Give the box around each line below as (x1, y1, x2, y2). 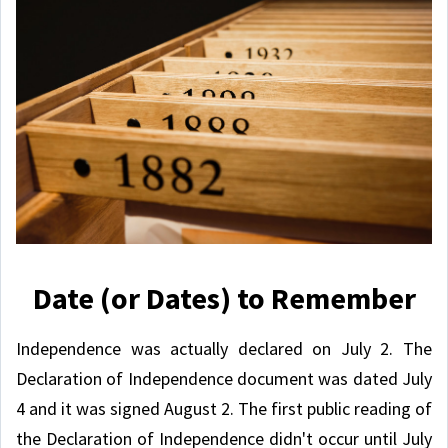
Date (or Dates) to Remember (32, 279, 416, 318)
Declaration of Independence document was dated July (16, 367, 432, 391)
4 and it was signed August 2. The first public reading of (16, 397, 432, 421)
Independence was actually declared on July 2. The (16, 337, 432, 361)
